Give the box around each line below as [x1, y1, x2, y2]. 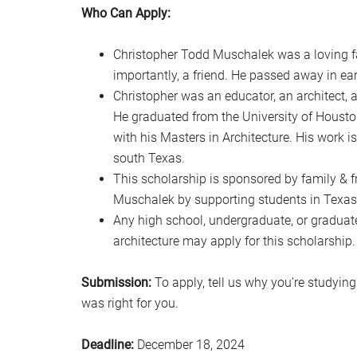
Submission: [81, 275, 151, 290]
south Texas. [113, 151, 185, 166]
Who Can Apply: [81, 6, 171, 21]
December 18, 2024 [134, 337, 245, 352]
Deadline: [81, 337, 134, 352]
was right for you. [81, 296, 178, 311]
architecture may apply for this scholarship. [113, 233, 355, 249]
